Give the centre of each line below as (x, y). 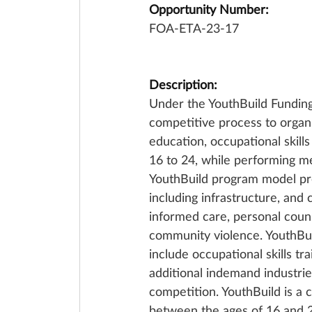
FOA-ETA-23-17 (194, 28)
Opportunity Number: (209, 9)
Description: (183, 84)
